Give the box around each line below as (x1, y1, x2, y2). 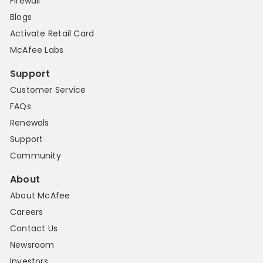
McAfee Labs (10, 44, 64, 56)
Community (10, 150, 61, 162)
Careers (10, 206, 43, 218)
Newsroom (10, 239, 55, 251)
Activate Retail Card (10, 28, 95, 40)
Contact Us (10, 222, 58, 235)
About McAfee (10, 190, 70, 202)
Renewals (10, 117, 49, 129)
